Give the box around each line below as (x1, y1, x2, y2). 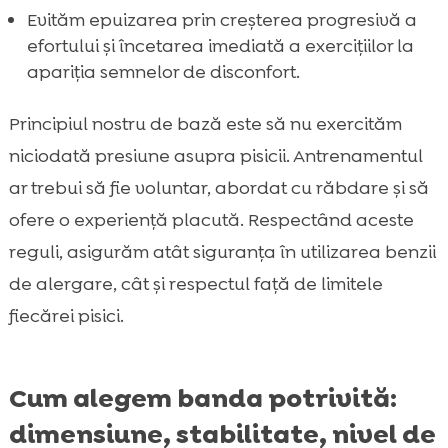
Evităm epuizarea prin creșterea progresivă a (26, 7, 417, 32)
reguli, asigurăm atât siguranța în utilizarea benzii (8, 239, 436, 264)
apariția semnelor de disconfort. (26, 59, 300, 84)
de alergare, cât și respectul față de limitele (8, 271, 383, 296)
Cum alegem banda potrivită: (8, 380, 397, 415)
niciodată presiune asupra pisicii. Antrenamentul (8, 143, 423, 168)
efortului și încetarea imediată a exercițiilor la (26, 33, 414, 58)
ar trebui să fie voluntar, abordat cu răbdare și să (8, 175, 429, 200)
